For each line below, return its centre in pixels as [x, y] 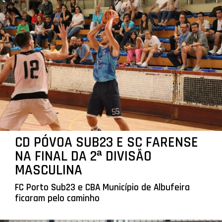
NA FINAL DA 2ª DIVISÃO [83, 156]
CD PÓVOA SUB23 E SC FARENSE [106, 142]
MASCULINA [48, 170]
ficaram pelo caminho [57, 198]
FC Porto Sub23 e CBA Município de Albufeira [102, 187]
